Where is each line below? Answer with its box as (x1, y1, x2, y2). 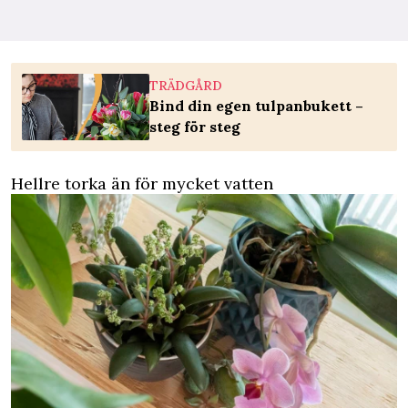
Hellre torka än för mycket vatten (11, 173, 273, 195)
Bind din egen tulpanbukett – (149, 97, 363, 116)
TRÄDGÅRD (149, 77, 222, 95)
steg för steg (149, 117, 240, 137)
